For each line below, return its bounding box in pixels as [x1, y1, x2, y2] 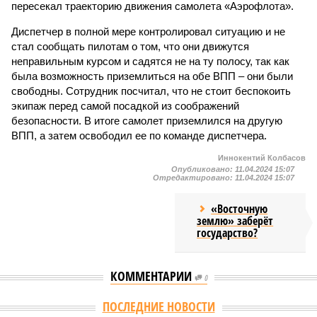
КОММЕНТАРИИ [110, 267, 195, 284]
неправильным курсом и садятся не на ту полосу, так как [11, 55, 289, 67]
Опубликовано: [171, 165, 235, 173]
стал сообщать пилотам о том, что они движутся [11, 40, 249, 52]
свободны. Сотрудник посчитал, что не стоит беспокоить [11, 85, 291, 97]
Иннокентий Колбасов [218, 154, 306, 162]
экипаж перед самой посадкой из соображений [11, 100, 239, 112]
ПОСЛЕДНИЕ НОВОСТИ [102, 298, 215, 315]
